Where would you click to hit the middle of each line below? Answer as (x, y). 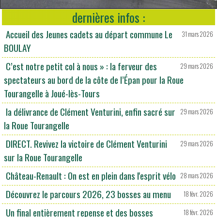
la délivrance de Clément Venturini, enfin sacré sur (90, 115)
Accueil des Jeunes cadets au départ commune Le (88, 37)
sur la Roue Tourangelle (43, 160)
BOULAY (17, 51)
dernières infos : (108, 20)
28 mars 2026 (197, 179)
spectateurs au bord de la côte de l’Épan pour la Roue (94, 83)
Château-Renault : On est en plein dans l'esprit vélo (90, 179)
